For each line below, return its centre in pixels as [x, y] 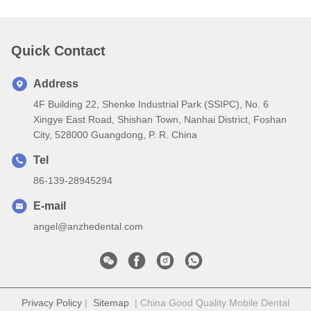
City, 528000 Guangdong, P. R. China [115, 134]
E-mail [50, 205]
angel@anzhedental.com [88, 226]
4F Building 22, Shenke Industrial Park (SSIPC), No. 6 [151, 104]
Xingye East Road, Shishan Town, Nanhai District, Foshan [160, 119]
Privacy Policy [52, 302]
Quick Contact [58, 50]
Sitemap [111, 302]
